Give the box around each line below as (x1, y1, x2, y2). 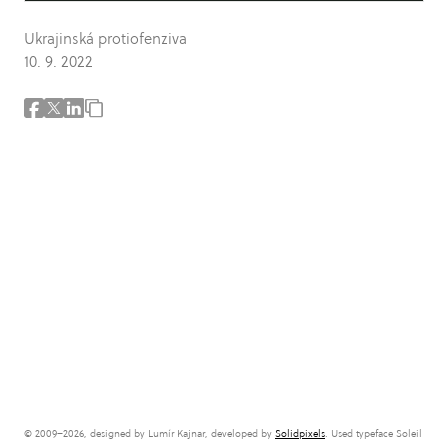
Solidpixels (275, 427, 325, 440)
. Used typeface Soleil (325, 427, 422, 440)
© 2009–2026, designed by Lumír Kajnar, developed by (24, 427, 275, 440)
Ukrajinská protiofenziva (24, 27, 187, 49)
